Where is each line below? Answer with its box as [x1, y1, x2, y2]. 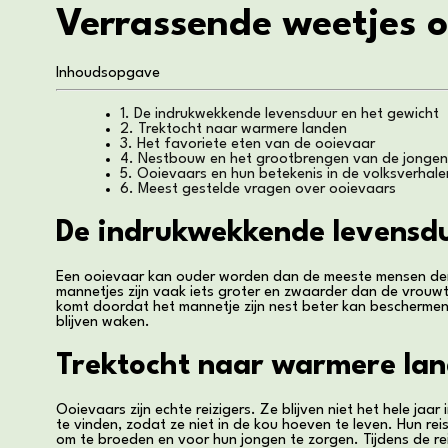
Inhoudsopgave [56, 65, 160, 81]
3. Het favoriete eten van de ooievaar [120, 136, 375, 152]
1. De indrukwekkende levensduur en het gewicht [120, 106, 439, 122]
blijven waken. [56, 314, 150, 330]
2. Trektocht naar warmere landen [120, 121, 347, 137]
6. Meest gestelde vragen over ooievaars [120, 181, 396, 197]
